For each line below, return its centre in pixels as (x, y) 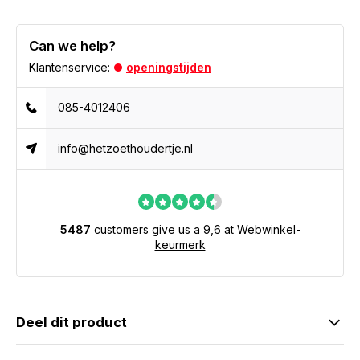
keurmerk (180, 245)
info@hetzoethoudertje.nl (126, 148)
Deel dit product (72, 322)
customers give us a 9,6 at (164, 229)
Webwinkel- (268, 229)
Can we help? (72, 46)
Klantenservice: (70, 67)
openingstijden (169, 67)
